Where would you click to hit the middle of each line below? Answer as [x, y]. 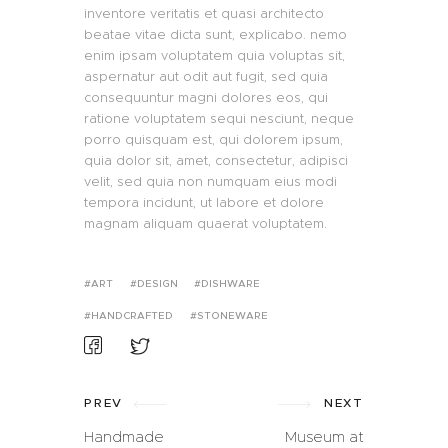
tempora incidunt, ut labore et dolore [204, 202]
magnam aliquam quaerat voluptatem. [205, 223]
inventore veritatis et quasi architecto [204, 13]
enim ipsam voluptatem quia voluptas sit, [214, 55]
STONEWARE [232, 315]
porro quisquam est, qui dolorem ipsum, [213, 139]
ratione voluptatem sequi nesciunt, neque [219, 118]
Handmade [124, 436]
